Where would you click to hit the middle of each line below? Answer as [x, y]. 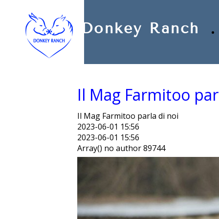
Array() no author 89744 [121, 148]
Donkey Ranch [140, 28]
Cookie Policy [79, 6]
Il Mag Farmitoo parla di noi [128, 116]
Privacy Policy [28, 6]
